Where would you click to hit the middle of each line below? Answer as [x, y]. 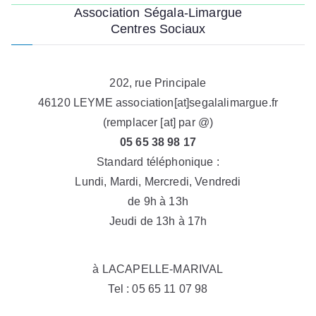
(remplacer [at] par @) [158, 122]
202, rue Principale [158, 83]
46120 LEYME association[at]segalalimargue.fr [158, 103]
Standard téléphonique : [158, 162]
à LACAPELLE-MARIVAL [158, 269]
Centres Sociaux [158, 29]
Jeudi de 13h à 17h [158, 221]
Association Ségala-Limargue [158, 13]
